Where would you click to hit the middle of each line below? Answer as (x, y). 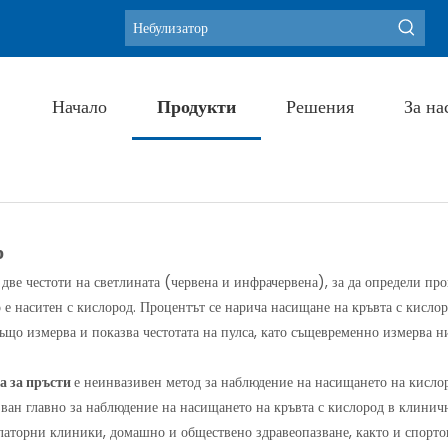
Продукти (196, 106)
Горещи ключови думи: (202, 28)
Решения (320, 106)
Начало (79, 106)
